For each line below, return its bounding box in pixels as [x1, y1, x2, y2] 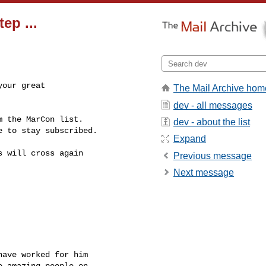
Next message [173, 167, 234, 178]
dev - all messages [173, 100, 252, 110]
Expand [173, 134, 206, 144]
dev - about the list [173, 116, 250, 127]
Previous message [173, 150, 252, 161]
